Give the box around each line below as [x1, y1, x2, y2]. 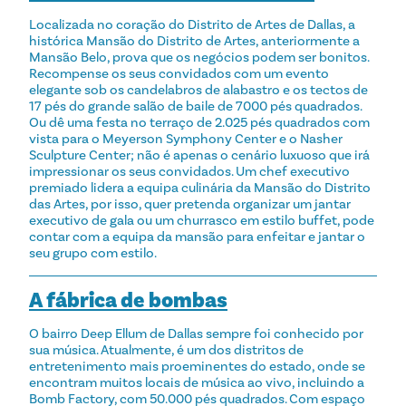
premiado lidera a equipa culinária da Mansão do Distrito [29, 179, 371, 196]
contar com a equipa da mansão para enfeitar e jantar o [29, 227, 365, 245]
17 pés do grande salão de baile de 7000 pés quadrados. [29, 97, 362, 114]
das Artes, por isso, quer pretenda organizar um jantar [29, 195, 351, 212]
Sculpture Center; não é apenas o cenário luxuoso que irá [29, 146, 370, 163]
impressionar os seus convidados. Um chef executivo [29, 162, 350, 179]
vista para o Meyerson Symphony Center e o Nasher [29, 130, 343, 147]
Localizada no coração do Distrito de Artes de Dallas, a [29, 15, 355, 33]
